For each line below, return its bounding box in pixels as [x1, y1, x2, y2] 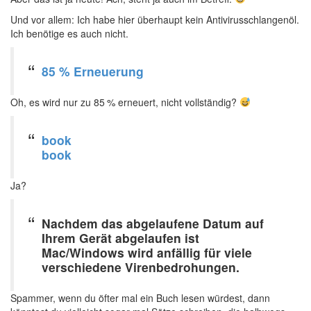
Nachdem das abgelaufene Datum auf [42, 215, 264, 232]
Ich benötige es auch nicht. [10, 26, 128, 40]
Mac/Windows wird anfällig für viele [42, 244, 252, 261]
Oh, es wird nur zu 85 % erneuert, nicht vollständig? [10, 95, 239, 109]
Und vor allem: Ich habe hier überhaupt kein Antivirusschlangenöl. [10, 12, 299, 26]
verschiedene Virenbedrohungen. [42, 258, 239, 276]
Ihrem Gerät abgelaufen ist [42, 229, 199, 246]
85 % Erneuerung [42, 62, 144, 80]
